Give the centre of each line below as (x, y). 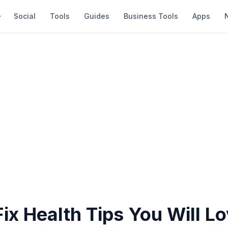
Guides (97, 16)
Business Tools (151, 16)
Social (25, 16)
